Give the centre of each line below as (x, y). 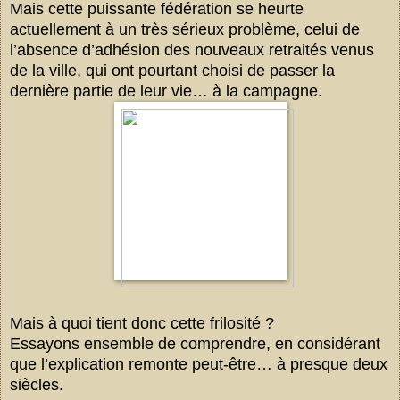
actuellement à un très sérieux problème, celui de (185, 29)
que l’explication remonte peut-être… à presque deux (199, 364)
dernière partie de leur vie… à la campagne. (166, 91)
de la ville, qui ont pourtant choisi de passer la (172, 70)
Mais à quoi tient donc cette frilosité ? (142, 323)
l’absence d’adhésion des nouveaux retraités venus (192, 50)
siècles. (37, 384)
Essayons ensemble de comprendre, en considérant (195, 343)
